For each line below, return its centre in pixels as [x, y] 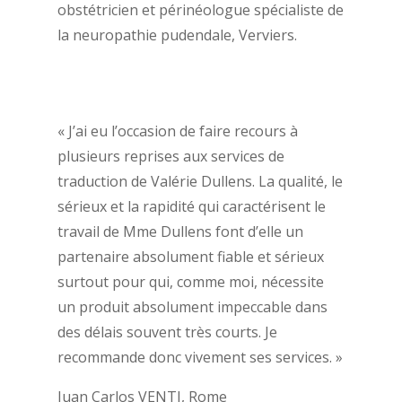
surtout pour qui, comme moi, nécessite [190, 282]
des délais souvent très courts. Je [167, 332]
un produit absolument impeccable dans [192, 307]
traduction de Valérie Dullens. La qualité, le [200, 182]
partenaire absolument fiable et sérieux [190, 257]
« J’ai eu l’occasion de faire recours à [177, 131]
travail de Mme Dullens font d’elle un [180, 232]
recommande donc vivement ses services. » [200, 358]
